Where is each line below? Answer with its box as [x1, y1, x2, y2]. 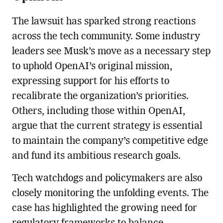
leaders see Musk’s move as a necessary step [11, 47, 211, 57]
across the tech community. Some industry [11, 32, 200, 42]
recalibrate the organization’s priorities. [11, 92, 189, 102]
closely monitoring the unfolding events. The [11, 189, 209, 199]
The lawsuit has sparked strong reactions [11, 17, 196, 27]
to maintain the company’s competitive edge [11, 136, 208, 147]
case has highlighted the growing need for [11, 204, 197, 214]
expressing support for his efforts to [11, 77, 169, 87]
